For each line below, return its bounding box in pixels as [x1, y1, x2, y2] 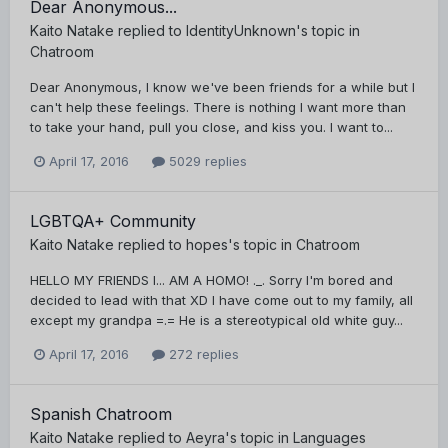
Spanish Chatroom [30, 404, 172, 425]
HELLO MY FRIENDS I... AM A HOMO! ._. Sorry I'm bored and [30, 272, 393, 289]
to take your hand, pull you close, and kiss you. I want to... [30, 118, 393, 135]
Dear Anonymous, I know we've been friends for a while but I [30, 78, 415, 95]
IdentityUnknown [186, 21, 296, 39]
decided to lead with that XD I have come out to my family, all [30, 292, 413, 309]
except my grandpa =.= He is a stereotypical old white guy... [30, 312, 403, 329]
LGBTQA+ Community [30, 211, 196, 232]
